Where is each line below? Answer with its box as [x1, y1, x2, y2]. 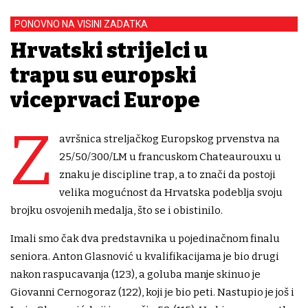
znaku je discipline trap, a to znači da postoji [59, 168, 276, 181]
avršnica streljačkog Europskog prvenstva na [59, 133, 280, 146]
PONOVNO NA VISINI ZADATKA [14, 19, 148, 30]
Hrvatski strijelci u [10, 38, 208, 64]
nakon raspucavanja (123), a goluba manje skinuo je [10, 268, 261, 281]
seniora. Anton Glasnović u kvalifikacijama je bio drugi [10, 250, 279, 263]
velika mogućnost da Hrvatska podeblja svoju [59, 186, 283, 199]
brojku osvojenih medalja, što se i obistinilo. [10, 204, 223, 217]
